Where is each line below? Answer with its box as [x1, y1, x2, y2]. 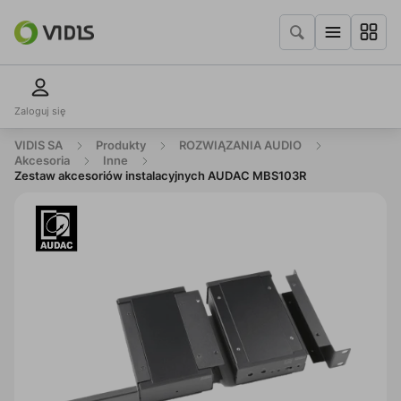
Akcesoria [14, 154, 70, 167]
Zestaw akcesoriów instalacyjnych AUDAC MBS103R [14, 169, 306, 183]
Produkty [96, 139, 146, 152]
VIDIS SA [14, 139, 63, 152]
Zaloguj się [14, 105, 65, 117]
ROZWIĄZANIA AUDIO [179, 139, 302, 152]
